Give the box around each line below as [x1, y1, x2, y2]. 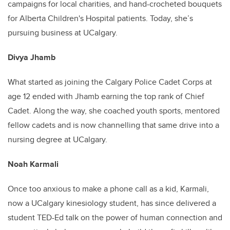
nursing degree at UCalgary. [8, 133, 107, 145]
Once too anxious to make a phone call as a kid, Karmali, [8, 182, 209, 195]
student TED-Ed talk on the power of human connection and [8, 211, 222, 223]
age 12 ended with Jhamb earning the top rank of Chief [8, 90, 204, 102]
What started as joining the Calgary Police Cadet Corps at [8, 75, 212, 88]
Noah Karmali [8, 158, 59, 170]
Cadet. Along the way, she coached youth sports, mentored [8, 104, 220, 117]
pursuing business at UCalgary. [8, 26, 118, 39]
